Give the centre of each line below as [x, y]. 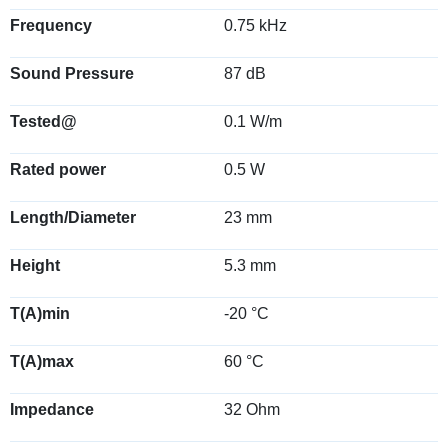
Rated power [58, 169]
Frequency [51, 25]
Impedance [52, 409]
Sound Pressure [72, 73]
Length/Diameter [73, 217]
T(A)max [42, 361]
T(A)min [40, 313]
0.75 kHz [255, 25]
